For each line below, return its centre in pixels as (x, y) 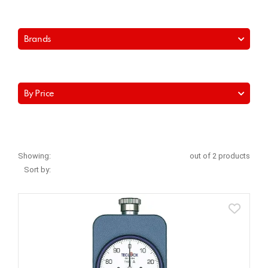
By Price (39, 94)
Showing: (34, 156)
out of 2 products (220, 156)
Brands (38, 39)
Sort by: (37, 169)
